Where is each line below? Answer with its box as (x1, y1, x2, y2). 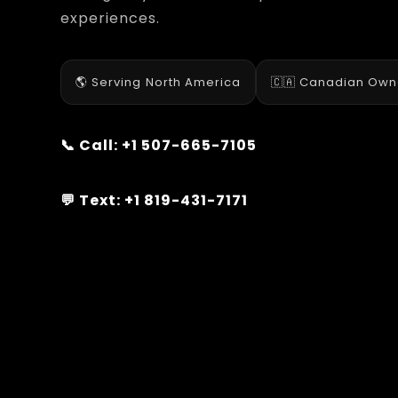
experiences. (60, 7, 161, 28)
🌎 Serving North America (76, 73, 241, 91)
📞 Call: (60, 134, 123, 155)
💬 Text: (60, 189, 125, 211)
